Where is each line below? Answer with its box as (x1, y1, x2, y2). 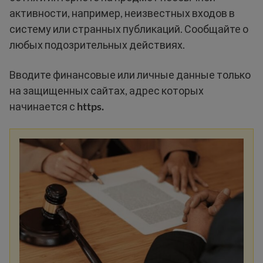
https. (77, 100, 104, 113)
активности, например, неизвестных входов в (9, 6, 235, 19)
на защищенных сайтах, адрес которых (9, 84, 204, 97)
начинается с (9, 100, 77, 113)
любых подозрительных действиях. (9, 38, 185, 51)
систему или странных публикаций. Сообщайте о (9, 22, 248, 35)
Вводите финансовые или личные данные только (9, 68, 251, 81)
